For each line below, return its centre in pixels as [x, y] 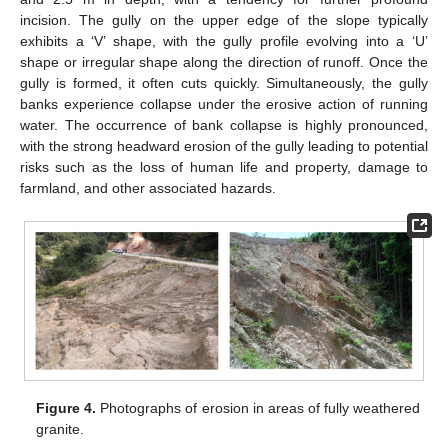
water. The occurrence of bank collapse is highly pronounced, [224, 124]
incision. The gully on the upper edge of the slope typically [224, 19]
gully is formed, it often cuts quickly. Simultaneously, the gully [224, 82]
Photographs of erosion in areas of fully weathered [258, 407]
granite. [60, 428]
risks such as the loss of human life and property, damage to [224, 166]
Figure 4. [66, 407]
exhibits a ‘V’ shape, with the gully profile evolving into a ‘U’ [224, 40]
